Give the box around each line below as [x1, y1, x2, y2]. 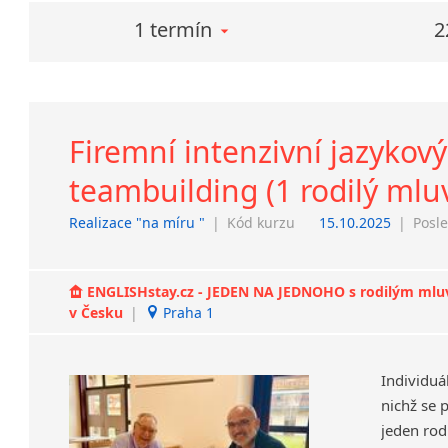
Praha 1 [159, 302, 215, 322]
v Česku [69, 302, 128, 322]
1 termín [134, 15, 213, 43]
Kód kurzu [227, 212, 296, 232]
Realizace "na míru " [69, 212, 206, 232]
